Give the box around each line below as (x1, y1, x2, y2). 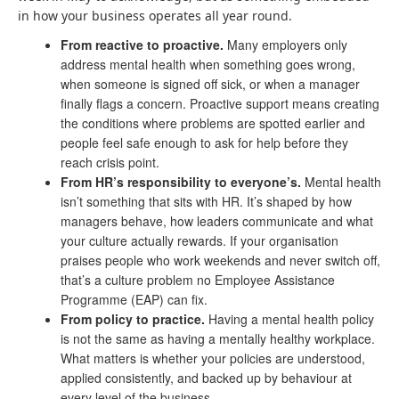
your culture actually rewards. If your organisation (61, 232, 338, 249)
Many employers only (224, 36, 347, 53)
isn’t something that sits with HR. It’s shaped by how (61, 192, 352, 210)
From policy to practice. (61, 310, 205, 328)
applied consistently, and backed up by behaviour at (61, 369, 352, 387)
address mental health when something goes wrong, (61, 55, 355, 73)
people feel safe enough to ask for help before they (61, 134, 348, 151)
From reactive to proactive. (61, 36, 224, 53)
